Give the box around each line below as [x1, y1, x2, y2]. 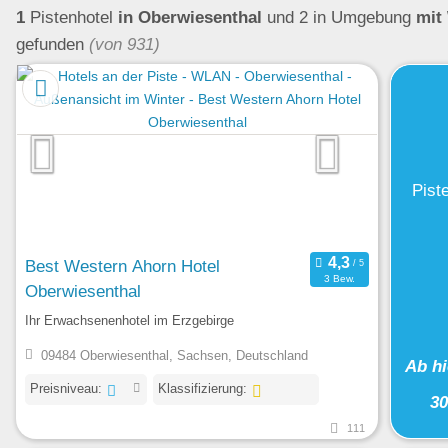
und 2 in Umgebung [262, 7, 416, 28]
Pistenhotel [25, 7, 118, 28]
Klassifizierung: [158, 381, 248, 397]
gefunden [16, 34, 84, 55]
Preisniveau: [30, 381, 102, 397]
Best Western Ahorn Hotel [25, 256, 220, 277]
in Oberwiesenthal [118, 7, 262, 28]
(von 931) [89, 34, 160, 55]
